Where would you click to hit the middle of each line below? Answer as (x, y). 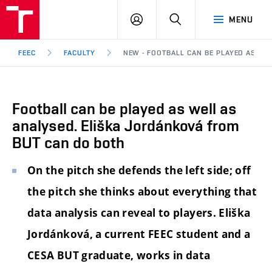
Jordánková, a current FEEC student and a (139, 234)
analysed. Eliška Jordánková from (126, 126)
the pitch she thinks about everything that (142, 192)
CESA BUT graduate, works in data (119, 256)
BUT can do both (68, 143)
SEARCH (198, 19)
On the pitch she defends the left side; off (139, 171)
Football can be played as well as (124, 109)
